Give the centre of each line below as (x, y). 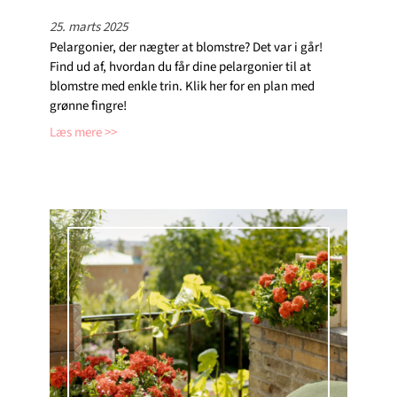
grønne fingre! (88, 105)
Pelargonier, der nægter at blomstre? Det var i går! (186, 47)
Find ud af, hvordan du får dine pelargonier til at (180, 66)
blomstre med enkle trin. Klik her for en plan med (182, 86)
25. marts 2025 (89, 27)
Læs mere (76, 132)
